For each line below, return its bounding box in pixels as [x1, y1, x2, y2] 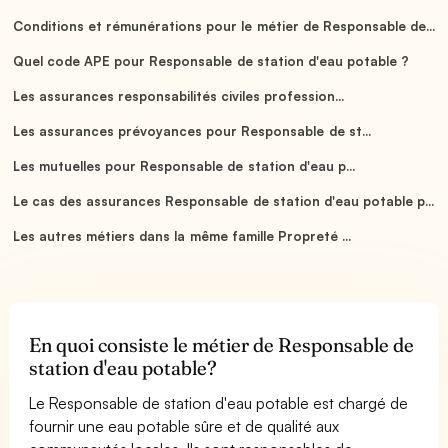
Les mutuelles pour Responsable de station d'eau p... [13, 157, 355, 174]
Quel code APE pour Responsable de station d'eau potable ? [13, 52, 409, 69]
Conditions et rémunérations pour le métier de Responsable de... [13, 17, 435, 34]
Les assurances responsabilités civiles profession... [13, 87, 345, 104]
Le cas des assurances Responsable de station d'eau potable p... [13, 192, 434, 209]
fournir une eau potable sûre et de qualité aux [29, 415, 340, 436]
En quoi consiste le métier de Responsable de [29, 332, 415, 357]
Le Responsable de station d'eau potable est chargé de [29, 392, 409, 413]
